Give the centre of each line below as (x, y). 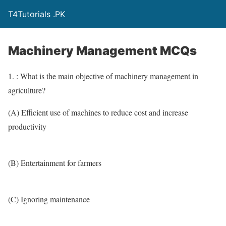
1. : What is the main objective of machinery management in (103, 76)
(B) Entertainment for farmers (55, 163)
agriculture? (27, 90)
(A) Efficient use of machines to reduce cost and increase (98, 112)
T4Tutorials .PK (37, 14)
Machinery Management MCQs (102, 51)
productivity (27, 126)
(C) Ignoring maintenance (49, 199)
